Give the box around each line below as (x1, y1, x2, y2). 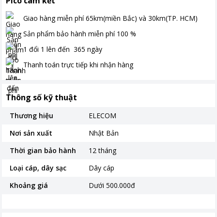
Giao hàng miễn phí (23, 13, 84, 23)
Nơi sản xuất (10, 128, 52, 138)
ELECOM (89, 111, 117, 120)
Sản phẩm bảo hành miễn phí (23, 29, 115, 38)
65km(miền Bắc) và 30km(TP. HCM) (86, 13, 198, 23)
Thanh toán (23, 60, 60, 69)
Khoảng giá (10, 181, 48, 190)
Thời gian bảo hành (10, 146, 76, 155)
